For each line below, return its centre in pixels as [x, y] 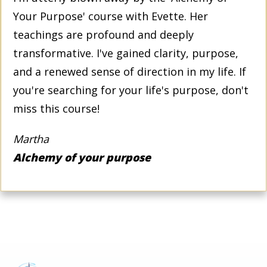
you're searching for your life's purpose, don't [131, 90]
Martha [31, 139]
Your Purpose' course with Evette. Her [111, 16]
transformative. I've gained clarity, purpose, [126, 53]
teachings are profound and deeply [103, 34]
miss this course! [56, 108]
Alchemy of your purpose [82, 157]
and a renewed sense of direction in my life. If [130, 71]
